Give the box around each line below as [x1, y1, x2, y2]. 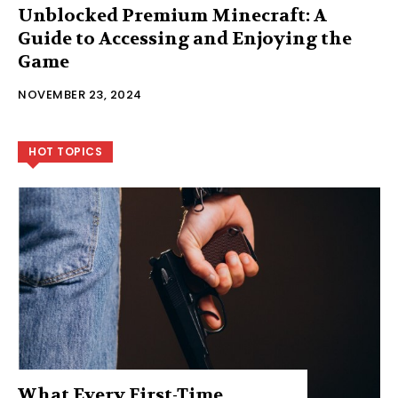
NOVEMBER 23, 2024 [18, 85, 142, 103]
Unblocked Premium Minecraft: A [18, 4, 327, 27]
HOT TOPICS [28, 143, 102, 159]
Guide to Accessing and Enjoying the [18, 27, 352, 50]
